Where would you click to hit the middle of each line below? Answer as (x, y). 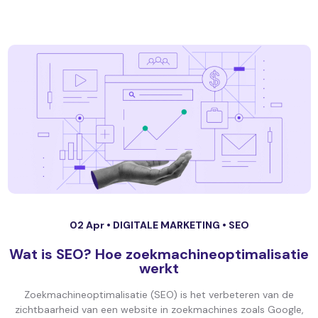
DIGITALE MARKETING (167, 225)
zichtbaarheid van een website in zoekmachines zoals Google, (159, 309)
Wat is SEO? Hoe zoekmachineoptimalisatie (159, 254)
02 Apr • (91, 225)
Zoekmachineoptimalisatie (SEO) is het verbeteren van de (159, 295)
